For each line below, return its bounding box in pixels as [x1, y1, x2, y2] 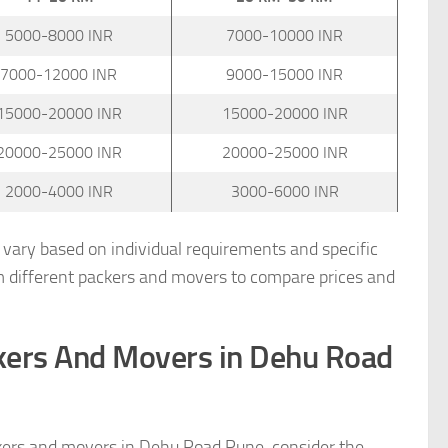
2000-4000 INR [4, 181, 113, 201]
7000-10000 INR [226, 25, 343, 45]
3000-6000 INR [230, 181, 339, 201]
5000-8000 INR [4, 25, 113, 45]
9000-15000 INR [226, 64, 343, 84]
